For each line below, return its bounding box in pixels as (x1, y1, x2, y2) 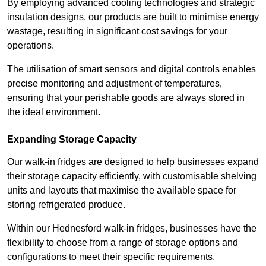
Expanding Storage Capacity (7, 134, 137, 145)
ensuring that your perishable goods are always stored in (7, 93, 245, 103)
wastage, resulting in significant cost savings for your (7, 26, 227, 37)
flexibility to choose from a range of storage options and (7, 237, 238, 248)
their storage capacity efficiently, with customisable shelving (7, 171, 256, 182)
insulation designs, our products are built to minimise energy (7, 12, 259, 23)
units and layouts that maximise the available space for (7, 185, 236, 196)
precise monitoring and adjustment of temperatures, (7, 78, 222, 89)
